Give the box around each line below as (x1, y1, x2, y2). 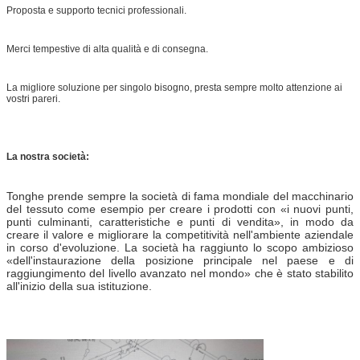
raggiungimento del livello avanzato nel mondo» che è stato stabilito (6, 266, 354, 280)
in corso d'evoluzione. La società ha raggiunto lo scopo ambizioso (6, 240, 354, 254)
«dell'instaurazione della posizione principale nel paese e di (6, 253, 354, 267)
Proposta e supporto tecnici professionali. (6, 4, 186, 16)
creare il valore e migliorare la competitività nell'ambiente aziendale (6, 227, 354, 241)
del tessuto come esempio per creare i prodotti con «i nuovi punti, (6, 202, 354, 215)
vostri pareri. (6, 92, 60, 104)
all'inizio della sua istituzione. (6, 279, 152, 292)
